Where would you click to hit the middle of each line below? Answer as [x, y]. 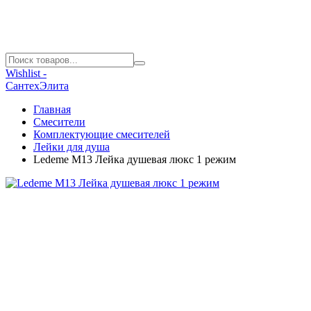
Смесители [59, 122]
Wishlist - [26, 73]
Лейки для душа [72, 147]
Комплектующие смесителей [102, 134]
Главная [52, 109]
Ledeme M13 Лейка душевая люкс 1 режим [135, 159]
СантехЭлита [37, 86]
